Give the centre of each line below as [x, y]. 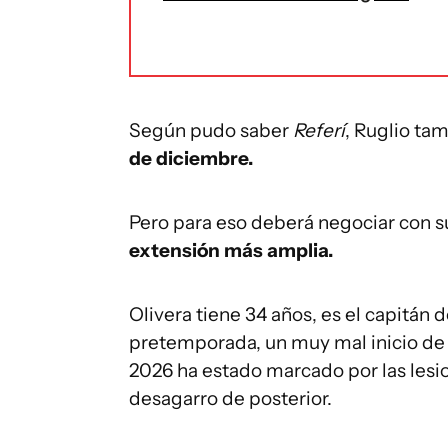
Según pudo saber [209, 130]
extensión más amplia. [231, 250]
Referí [317, 130]
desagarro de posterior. [230, 398]
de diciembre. [191, 158]
